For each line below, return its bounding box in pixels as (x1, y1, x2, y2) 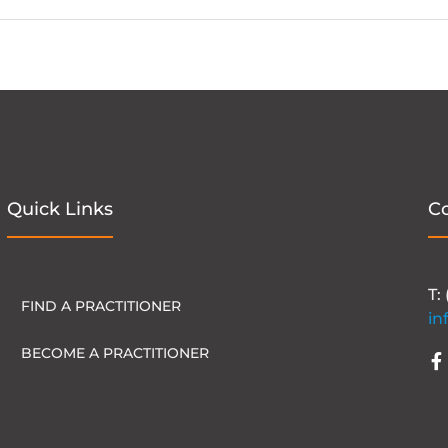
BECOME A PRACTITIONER (20, 344, 209, 363)
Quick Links (7, 198, 114, 221)
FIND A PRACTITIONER (20, 297, 181, 316)
